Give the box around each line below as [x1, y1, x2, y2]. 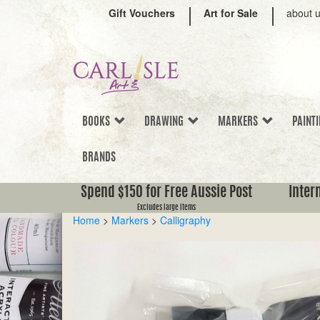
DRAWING [144, 116, 188, 128]
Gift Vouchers [109, 6, 175, 20]
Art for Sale [204, 6, 258, 20]
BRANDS [82, 152, 116, 164]
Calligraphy [160, 213, 211, 227]
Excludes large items [137, 204, 196, 211]
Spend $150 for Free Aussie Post [81, 186, 253, 200]
